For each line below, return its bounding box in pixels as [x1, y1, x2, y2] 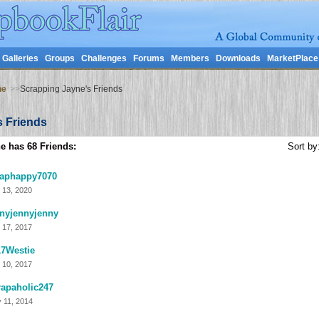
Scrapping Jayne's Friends [19, 84, 122, 94]
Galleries [1, 53, 38, 63]
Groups [44, 53, 75, 63]
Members [170, 53, 209, 63]
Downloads [215, 53, 261, 63]
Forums [132, 53, 164, 63]
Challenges [80, 53, 127, 63]
